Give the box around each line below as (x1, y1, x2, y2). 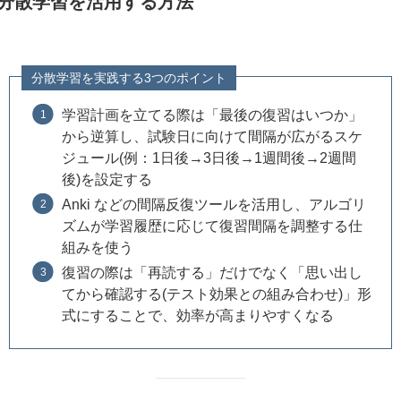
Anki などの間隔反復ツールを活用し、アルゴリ (61, 195, 366, 212)
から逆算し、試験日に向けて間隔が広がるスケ (61, 127, 363, 144)
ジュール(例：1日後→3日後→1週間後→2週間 (61, 149, 356, 166)
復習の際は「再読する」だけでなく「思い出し (61, 263, 363, 280)
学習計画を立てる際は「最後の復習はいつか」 (61, 106, 363, 123)
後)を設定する (61, 170, 152, 187)
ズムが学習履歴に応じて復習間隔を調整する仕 (61, 217, 363, 234)
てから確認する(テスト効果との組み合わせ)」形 (61, 285, 371, 302)
